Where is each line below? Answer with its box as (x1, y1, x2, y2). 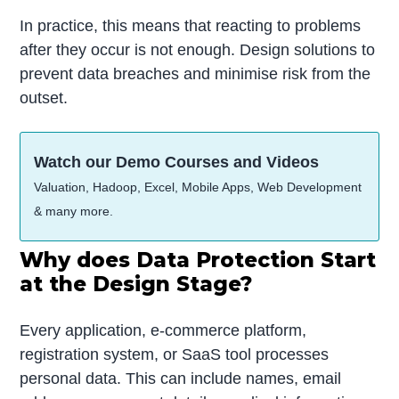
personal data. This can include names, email (20, 370, 342, 388)
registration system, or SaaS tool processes (20, 346, 330, 364)
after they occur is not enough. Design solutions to (20, 40, 376, 59)
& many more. (34, 204, 114, 219)
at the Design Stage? (20, 272, 253, 297)
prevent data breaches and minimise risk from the (20, 64, 371, 83)
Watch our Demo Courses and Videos (34, 153, 320, 172)
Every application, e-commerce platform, (20, 322, 307, 340)
